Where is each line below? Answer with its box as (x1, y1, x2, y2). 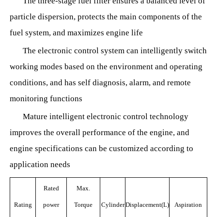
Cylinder (101, 201, 124, 208)
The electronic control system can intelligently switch (22, 46, 207, 55)
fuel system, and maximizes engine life (10, 28, 143, 37)
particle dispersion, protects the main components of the (10, 12, 202, 21)
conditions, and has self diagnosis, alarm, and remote (10, 78, 191, 87)
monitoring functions (10, 94, 82, 103)
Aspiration (174, 201, 202, 208)
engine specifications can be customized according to (10, 144, 193, 153)
